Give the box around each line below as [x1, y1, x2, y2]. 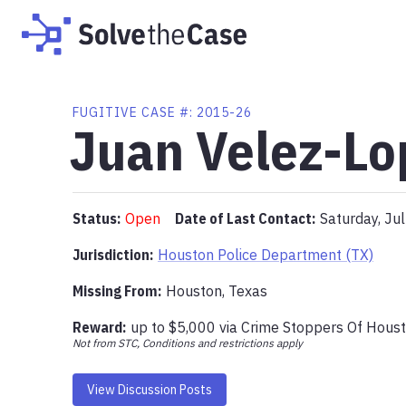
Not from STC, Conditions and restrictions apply [72, 335, 303, 350]
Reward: [72, 318, 126, 336]
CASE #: [138, 104, 197, 121]
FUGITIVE [72, 104, 138, 121]
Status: [72, 209, 121, 227]
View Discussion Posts [87, 381, 212, 398]
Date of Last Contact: [175, 209, 315, 227]
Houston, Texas [166, 282, 267, 300]
